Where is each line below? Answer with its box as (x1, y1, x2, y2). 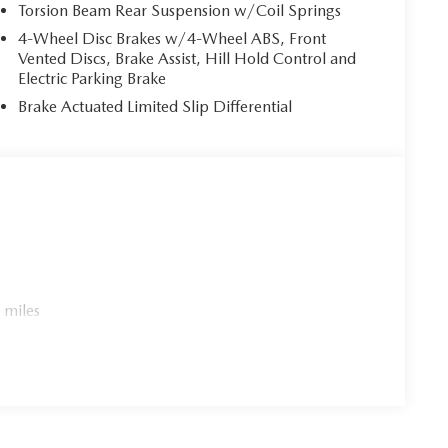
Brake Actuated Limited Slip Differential (18, 97, 293, 117)
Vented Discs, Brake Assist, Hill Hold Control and (18, 49, 357, 69)
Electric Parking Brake (18, 69, 167, 89)
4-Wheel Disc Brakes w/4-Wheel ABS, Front (18, 29, 327, 49)
